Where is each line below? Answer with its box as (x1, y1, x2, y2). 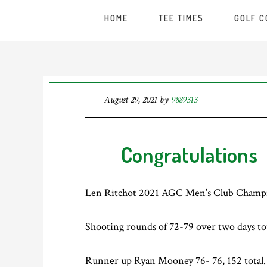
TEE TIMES (159, 13, 204, 23)
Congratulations (121, 141, 257, 168)
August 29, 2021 (104, 94, 157, 106)
